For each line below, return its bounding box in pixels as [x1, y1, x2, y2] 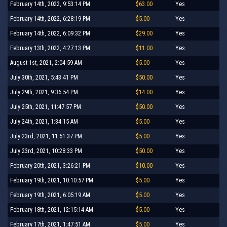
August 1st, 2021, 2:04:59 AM [10, 59, 82, 66]
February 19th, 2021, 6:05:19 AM [10, 191, 90, 199]
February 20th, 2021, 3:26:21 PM [10, 162, 90, 169]
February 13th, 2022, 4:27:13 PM [10, 44, 90, 52]
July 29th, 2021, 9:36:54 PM [10, 88, 78, 96]
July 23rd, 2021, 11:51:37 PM [10, 132, 82, 140]
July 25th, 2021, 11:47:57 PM [10, 103, 81, 110]
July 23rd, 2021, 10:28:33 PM [10, 147, 82, 155]
